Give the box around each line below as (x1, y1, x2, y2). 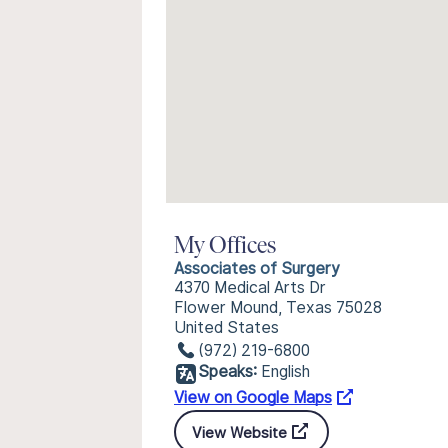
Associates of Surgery (174, 259, 340, 278)
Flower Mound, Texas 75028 (174, 298, 382, 317)
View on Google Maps (174, 388, 332, 407)
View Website (192, 423, 287, 441)
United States (174, 318, 279, 337)
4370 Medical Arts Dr (174, 278, 326, 297)
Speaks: (198, 362, 257, 381)
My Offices (174, 235, 276, 259)
